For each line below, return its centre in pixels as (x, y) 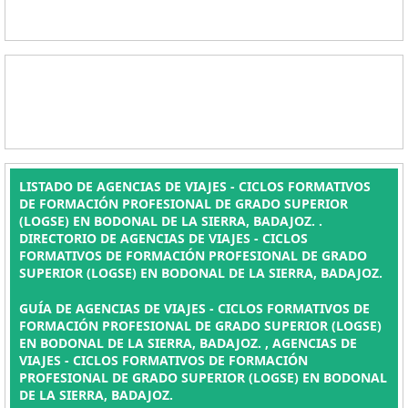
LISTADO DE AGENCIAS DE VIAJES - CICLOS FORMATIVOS (195, 186)
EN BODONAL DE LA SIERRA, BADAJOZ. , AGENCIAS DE (188, 343)
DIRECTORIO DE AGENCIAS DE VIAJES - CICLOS (163, 238)
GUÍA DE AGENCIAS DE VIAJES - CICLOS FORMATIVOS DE (194, 308)
